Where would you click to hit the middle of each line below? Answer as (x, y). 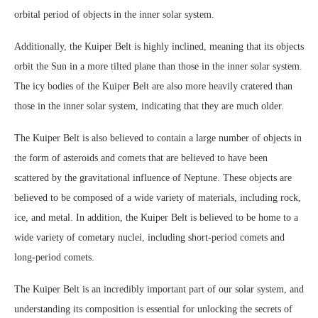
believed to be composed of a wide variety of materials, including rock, (158, 198)
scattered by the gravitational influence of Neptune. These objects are (153, 178)
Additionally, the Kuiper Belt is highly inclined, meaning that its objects (159, 47)
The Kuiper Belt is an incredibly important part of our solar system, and (159, 290)
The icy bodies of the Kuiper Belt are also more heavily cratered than (153, 87)
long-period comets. (54, 258)
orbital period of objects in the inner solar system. (114, 15)
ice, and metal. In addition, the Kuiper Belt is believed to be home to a (156, 218)
